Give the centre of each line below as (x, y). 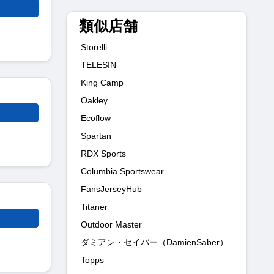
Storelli (94, 47)
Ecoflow (96, 118)
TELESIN (98, 65)
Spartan (96, 135)
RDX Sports (103, 153)
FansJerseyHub (111, 189)
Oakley (94, 100)
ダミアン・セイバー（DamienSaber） (154, 242)
